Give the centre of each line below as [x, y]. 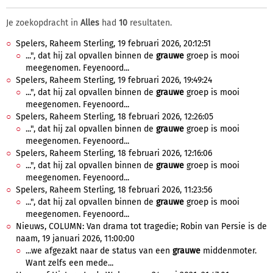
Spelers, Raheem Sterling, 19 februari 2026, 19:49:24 [114, 80]
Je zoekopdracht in [43, 23]
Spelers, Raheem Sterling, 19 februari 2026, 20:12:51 [113, 44]
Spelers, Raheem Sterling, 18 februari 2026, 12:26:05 [115, 117]
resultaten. [150, 23]
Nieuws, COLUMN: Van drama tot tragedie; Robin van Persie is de [141, 226]
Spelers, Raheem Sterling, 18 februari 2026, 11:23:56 [114, 190]
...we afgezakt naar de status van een [99, 251]
